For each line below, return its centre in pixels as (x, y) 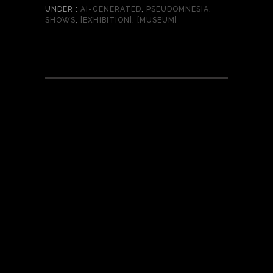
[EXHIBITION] (106, 20)
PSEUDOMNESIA (178, 9)
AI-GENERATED (110, 9)
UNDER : (62, 9)
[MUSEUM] (157, 20)
